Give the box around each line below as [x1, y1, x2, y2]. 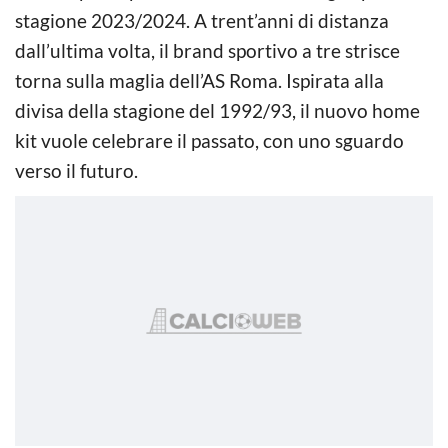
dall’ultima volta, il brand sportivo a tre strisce [15, 38, 400, 62]
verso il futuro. [15, 158, 138, 182]
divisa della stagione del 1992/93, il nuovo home [15, 98, 420, 122]
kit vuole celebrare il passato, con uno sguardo [15, 128, 404, 152]
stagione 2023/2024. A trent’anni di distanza [15, 8, 389, 32]
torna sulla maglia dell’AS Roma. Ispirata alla [15, 68, 384, 92]
